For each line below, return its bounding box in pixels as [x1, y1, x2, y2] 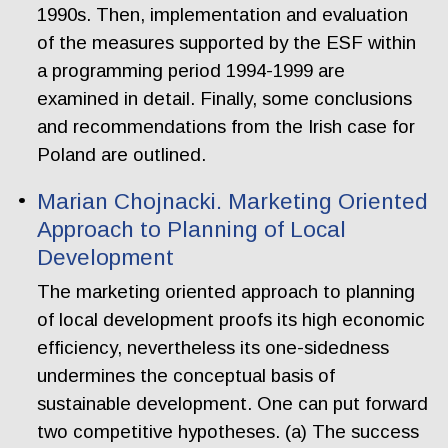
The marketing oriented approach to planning [37, 280, 416, 302]
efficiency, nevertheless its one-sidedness [37, 336, 390, 358]
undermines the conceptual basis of [37, 364, 336, 386]
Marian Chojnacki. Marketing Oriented [37, 189, 429, 215]
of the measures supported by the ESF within [37, 32, 417, 54]
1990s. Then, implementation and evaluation [37, 4, 409, 26]
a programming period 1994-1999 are [37, 60, 346, 82]
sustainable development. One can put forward [37, 392, 429, 414]
